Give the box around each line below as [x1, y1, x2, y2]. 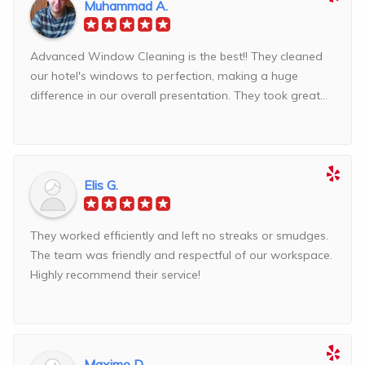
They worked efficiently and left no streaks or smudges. [30, 228, 328, 244]
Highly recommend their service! [30, 267, 200, 283]
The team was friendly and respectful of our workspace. [30, 248, 332, 263]
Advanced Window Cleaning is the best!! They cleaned [30, 49, 323, 64]
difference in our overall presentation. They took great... [30, 88, 328, 103]
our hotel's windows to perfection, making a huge [30, 68, 298, 84]
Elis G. [84, 177, 118, 194]
